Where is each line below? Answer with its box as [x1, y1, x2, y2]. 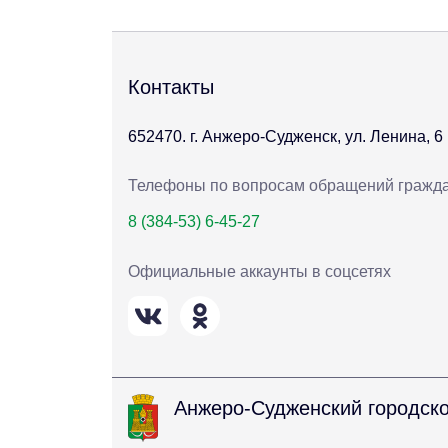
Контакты [128, 76, 214, 99]
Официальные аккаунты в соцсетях [128, 262, 391, 280]
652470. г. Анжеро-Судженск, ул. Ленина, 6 [128, 128, 443, 146]
